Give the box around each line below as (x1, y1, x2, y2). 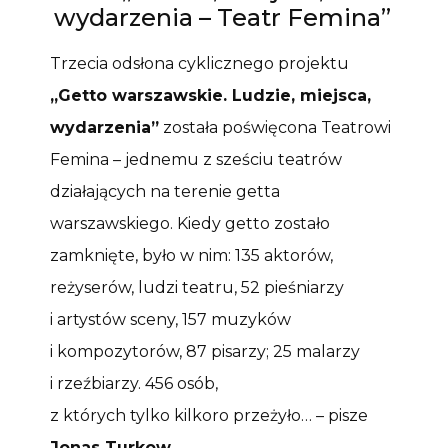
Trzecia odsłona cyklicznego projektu (50, 53, 349, 73)
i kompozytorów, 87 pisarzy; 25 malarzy (50, 341, 360, 361)
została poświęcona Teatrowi (159, 117, 391, 137)
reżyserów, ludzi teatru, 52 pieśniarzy (50, 277, 344, 297)
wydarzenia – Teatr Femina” (54, 2, 392, 32)
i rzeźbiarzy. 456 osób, (50, 373, 218, 393)
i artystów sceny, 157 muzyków (50, 309, 291, 329)
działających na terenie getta (50, 181, 280, 201)
